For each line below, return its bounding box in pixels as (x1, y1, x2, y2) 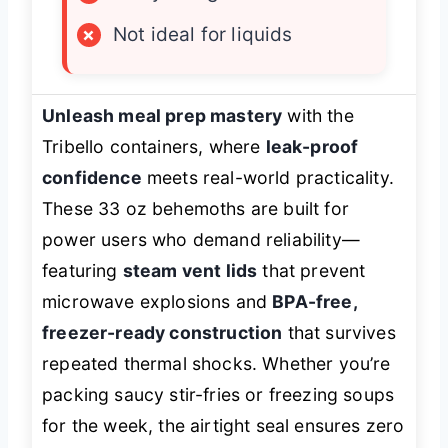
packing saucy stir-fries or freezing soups (42, 383, 395, 405)
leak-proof (265, 135, 359, 157)
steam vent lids (122, 259, 258, 281)
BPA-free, (272, 290, 357, 312)
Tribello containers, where (42, 135, 266, 157)
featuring (42, 259, 123, 281)
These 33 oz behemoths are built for (42, 197, 349, 219)
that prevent (257, 259, 366, 281)
